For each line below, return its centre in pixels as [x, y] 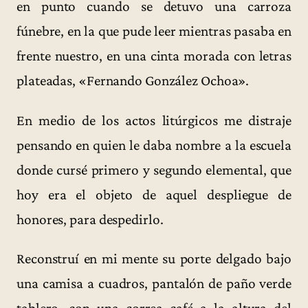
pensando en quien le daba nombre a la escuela [154, 145]
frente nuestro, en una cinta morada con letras [154, 56]
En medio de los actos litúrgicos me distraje [154, 120]
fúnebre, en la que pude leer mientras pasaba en [154, 31]
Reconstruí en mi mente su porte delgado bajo [154, 258]
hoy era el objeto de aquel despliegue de [154, 194]
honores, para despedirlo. [90, 219]
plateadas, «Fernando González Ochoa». [133, 81]
